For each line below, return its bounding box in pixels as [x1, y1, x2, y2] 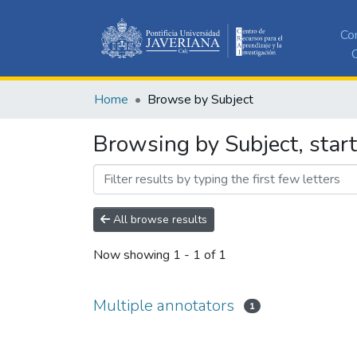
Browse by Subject [147, 90, 253, 108]
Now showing [93, 246, 173, 265]
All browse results [110, 211, 207, 227]
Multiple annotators [93, 294, 234, 316]
